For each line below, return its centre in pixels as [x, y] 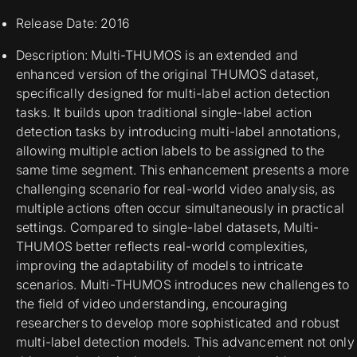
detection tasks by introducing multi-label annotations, [178, 131]
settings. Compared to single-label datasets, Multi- [168, 227]
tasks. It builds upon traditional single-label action [164, 112]
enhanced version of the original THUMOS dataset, [167, 74]
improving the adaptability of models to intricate [159, 265]
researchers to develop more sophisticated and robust [178, 323]
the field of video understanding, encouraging [152, 304]
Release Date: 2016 [73, 23]
